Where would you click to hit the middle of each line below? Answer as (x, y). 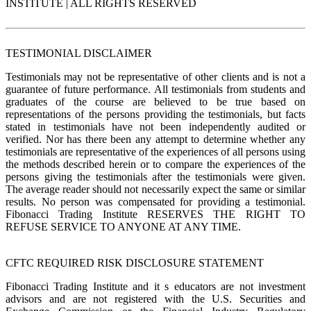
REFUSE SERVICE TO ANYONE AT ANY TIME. (123, 226)
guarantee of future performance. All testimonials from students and (155, 89)
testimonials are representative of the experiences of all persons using (155, 151)
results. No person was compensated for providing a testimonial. (155, 201)
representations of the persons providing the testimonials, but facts (155, 114)
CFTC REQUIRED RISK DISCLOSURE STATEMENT (135, 262)
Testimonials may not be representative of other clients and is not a (155, 76)
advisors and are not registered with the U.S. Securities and (155, 299)
